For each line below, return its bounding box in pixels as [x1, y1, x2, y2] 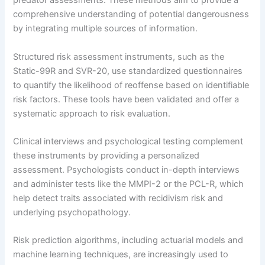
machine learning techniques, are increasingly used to [13, 249, 229, 260]
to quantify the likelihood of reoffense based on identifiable [13, 79, 250, 91]
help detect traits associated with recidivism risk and [13, 192, 224, 203]
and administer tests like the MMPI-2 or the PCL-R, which [13, 178, 244, 189]
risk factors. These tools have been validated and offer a [13, 93, 240, 105]
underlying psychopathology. [13, 206, 131, 218]
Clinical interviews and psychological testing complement [13, 135, 244, 147]
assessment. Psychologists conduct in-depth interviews [13, 164, 240, 175]
